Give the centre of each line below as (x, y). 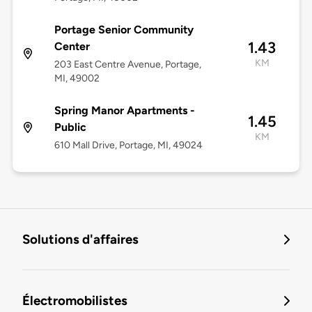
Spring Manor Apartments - (124, 111)
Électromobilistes (75, 301)
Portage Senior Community (124, 30)
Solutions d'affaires (80, 240)
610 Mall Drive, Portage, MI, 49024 (128, 146)
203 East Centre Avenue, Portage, (127, 65)
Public (70, 127)
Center (72, 47)
